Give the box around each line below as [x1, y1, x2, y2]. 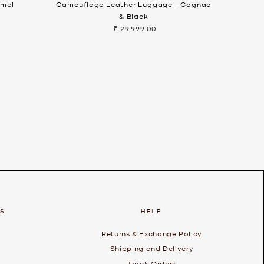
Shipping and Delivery [110, 243, 194, 253]
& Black [118, 11, 148, 21]
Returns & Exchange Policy [101, 228, 202, 238]
